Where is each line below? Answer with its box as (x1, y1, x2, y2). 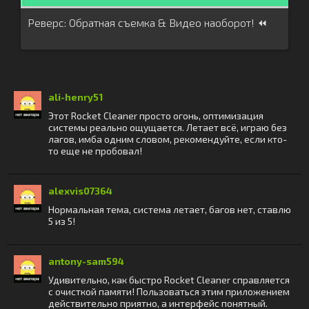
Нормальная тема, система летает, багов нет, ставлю (48, 203, 291, 215)
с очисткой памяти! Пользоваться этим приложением (48, 286, 290, 297)
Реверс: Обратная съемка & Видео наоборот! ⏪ (28, 16, 268, 29)
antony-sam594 (48, 255, 124, 267)
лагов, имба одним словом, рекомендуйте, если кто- (48, 133, 287, 145)
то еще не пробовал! (48, 145, 142, 157)
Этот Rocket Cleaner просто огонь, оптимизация (48, 110, 263, 121)
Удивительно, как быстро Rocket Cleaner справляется (48, 274, 290, 286)
